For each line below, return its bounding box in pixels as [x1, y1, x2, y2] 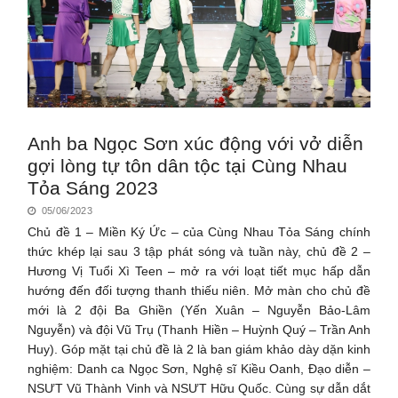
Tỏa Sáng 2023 [28, 177, 159, 198]
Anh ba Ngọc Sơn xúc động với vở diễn [28, 132, 364, 154]
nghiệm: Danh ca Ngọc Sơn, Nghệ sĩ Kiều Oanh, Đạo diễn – [28, 361, 370, 376]
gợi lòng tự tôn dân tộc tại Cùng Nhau [28, 155, 348, 176]
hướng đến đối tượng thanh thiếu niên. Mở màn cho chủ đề [28, 283, 370, 298]
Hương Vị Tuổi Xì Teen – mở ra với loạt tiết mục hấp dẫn [28, 263, 370, 278]
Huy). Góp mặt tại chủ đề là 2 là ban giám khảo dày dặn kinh [28, 341, 370, 356]
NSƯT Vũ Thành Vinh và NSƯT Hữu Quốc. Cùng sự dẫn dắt [28, 380, 370, 395]
